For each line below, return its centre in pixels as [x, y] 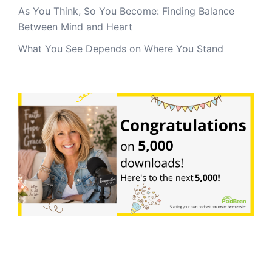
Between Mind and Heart [75, 26]
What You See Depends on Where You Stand [121, 48]
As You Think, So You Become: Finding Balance [126, 11]
